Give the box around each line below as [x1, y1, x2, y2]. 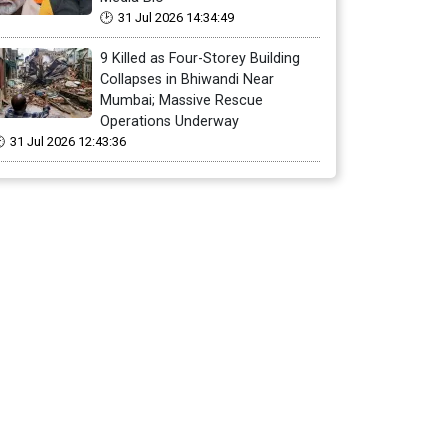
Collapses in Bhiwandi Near [100, 71, 274, 88]
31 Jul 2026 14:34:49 [118, 10, 234, 25]
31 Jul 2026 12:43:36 [10, 134, 126, 149]
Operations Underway [100, 113, 239, 130]
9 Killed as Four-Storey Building [100, 50, 300, 67]
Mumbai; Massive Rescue [100, 92, 263, 109]
